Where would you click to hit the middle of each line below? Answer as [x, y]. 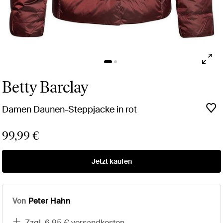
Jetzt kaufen [111, 161]
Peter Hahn [50, 201]
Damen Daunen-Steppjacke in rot [69, 109]
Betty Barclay [45, 87]
